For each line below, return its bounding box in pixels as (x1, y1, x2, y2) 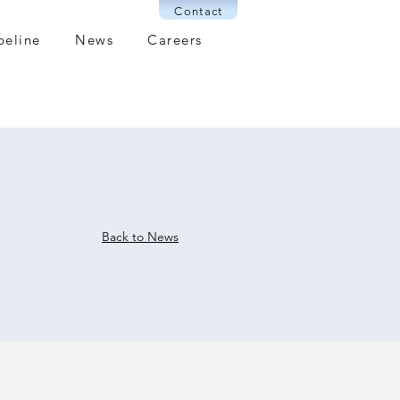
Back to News (102, 229, 179, 245)
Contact (174, 4, 223, 18)
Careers (147, 31, 203, 48)
